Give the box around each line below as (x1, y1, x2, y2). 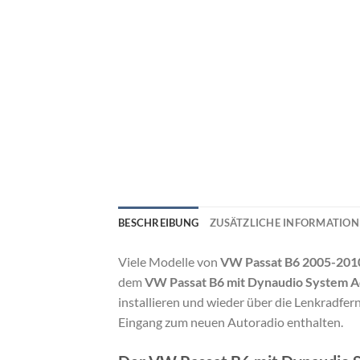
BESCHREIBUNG (118, 216, 199, 230)
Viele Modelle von (118, 254, 220, 270)
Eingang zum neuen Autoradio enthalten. (118, 314, 343, 330)
